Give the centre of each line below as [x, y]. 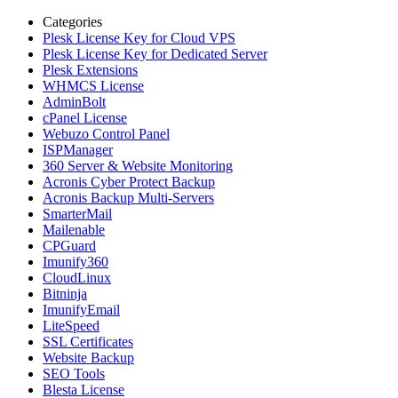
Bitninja [65, 294]
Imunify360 [76, 262]
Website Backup [88, 358]
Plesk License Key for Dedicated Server [155, 54]
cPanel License [85, 118]
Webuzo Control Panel [106, 134]
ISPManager [78, 150]
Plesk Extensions [90, 70]
